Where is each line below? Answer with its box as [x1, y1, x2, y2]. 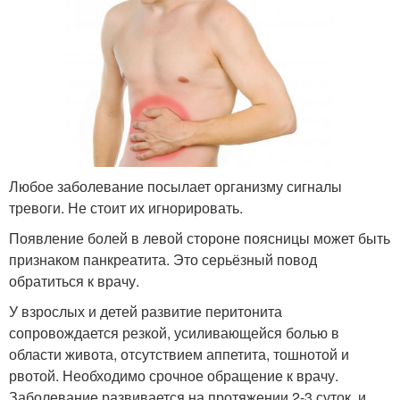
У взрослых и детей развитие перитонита [9, 300, 282, 321]
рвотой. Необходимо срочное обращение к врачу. [9, 364, 338, 386]
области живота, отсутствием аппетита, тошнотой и [9, 343, 349, 364]
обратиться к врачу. [9, 270, 139, 291]
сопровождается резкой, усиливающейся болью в [9, 321, 339, 343]
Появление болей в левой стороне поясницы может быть [9, 227, 390, 248]
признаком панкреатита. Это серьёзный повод [9, 248, 317, 270]
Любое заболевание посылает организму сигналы [9, 175, 342, 196]
